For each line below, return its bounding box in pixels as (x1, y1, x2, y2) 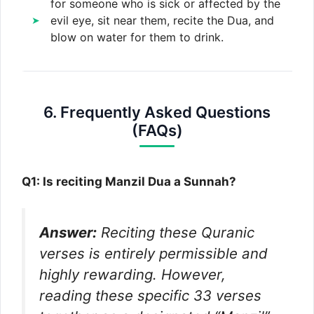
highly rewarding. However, (39, 266, 226, 283)
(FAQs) (131, 121, 183, 139)
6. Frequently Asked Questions (43, 102, 271, 121)
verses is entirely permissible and (39, 245, 268, 262)
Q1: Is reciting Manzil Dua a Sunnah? (22, 174, 236, 189)
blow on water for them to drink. (50, 29, 224, 44)
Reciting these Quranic (97, 224, 254, 241)
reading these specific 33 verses (39, 287, 261, 304)
